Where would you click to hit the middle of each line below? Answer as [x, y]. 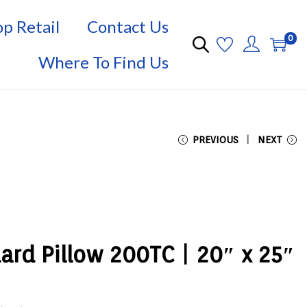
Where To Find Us [103, 62]
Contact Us [128, 26]
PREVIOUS [216, 140]
